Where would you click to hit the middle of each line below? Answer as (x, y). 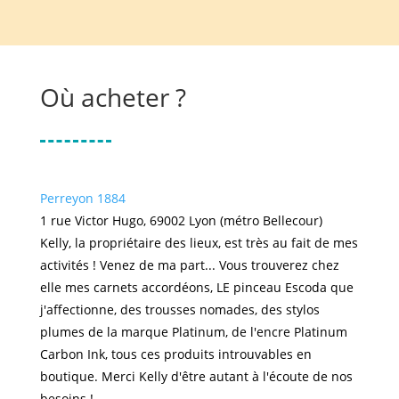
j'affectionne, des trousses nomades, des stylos (179, 309)
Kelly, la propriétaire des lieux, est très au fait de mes (199, 242)
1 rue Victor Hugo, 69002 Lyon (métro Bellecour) (181, 220)
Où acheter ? (113, 97)
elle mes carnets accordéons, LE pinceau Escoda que (196, 287)
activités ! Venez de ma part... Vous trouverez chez (189, 265)
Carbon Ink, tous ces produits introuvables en (175, 354)
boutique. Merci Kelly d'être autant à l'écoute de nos (196, 376)
